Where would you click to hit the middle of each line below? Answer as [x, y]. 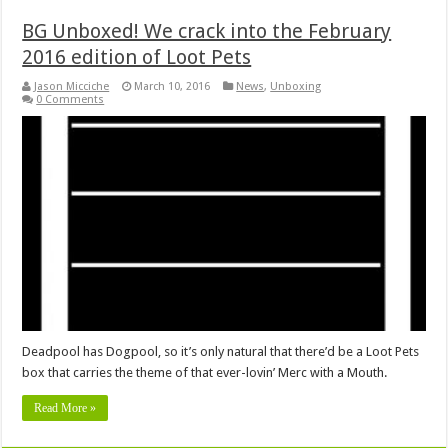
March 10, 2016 [172, 87]
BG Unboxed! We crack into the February [207, 31]
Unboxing [296, 87]
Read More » [65, 407]
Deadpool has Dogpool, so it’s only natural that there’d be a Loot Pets [221, 351]
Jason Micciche [72, 87]
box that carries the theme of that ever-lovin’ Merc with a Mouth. [205, 372]
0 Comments [70, 100]
